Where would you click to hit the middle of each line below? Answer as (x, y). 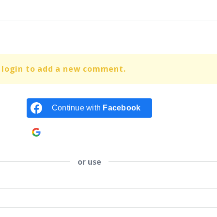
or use (89, 162)
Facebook (122, 108)
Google (123, 132)
